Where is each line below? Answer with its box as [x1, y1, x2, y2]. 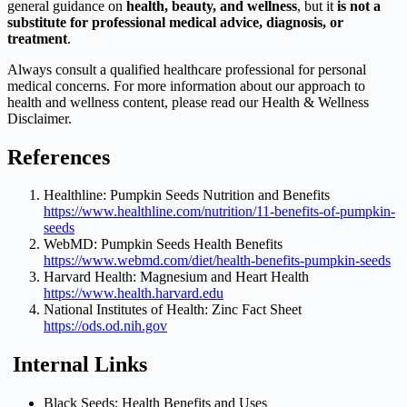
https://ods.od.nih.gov [44, 318, 167, 334]
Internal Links [7, 352, 153, 377]
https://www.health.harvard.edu [44, 285, 223, 302]
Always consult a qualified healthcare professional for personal [7, 61, 366, 77]
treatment [7, 30, 67, 46]
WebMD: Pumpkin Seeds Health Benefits [44, 236, 283, 253]
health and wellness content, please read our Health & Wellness [7, 94, 369, 110]
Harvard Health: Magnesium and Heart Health [44, 269, 309, 285]
